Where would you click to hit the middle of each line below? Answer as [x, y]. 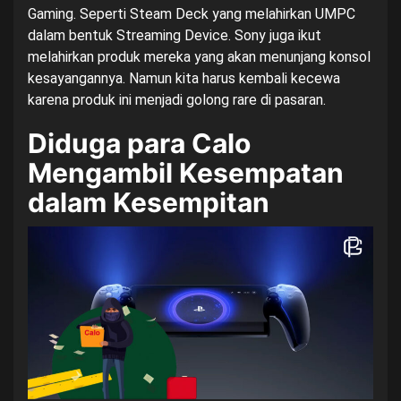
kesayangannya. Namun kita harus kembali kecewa [184, 78]
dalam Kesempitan [149, 202]
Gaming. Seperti [79, 14]
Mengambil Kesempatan [186, 173]
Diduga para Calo [139, 143]
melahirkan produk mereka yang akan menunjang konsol [199, 57]
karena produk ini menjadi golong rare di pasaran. [177, 100]
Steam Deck [169, 14]
